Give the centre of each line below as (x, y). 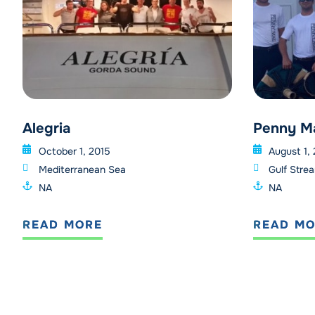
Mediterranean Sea (82, 170)
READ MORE (63, 225)
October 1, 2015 (74, 152)
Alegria (46, 129)
